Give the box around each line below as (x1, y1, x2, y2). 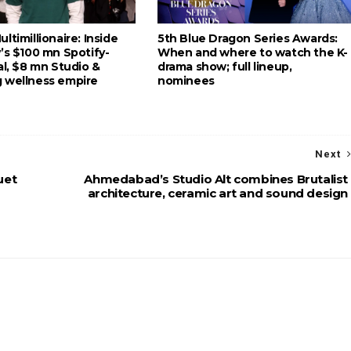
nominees (157, 73, 215, 88)
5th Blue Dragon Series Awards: (157, 31, 338, 45)
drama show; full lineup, (157, 59, 292, 74)
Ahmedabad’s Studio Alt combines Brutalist (84, 171, 348, 186)
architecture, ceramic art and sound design (87, 185, 348, 201)
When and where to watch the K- (157, 45, 349, 60)
